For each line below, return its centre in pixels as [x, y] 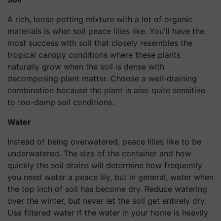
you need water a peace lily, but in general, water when [110, 177]
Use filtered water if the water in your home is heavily [108, 213]
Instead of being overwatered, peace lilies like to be [104, 142]
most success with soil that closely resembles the [100, 43]
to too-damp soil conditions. [61, 102]
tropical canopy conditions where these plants [94, 55]
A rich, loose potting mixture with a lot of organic [100, 19]
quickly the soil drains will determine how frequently [105, 165]
